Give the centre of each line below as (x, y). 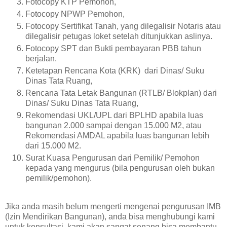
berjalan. (41, 59)
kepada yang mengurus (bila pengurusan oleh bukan (120, 168)
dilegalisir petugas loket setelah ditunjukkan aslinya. (119, 36)
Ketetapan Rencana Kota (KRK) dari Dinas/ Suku (115, 71)
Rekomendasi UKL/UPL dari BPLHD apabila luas (114, 116)
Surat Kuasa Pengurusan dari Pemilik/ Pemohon (112, 158)
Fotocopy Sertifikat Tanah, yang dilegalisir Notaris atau (123, 26)
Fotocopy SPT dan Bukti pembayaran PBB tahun (113, 49)
